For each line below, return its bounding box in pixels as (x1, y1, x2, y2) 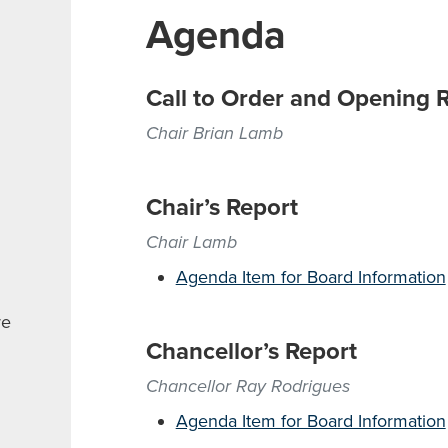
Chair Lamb (145, 231, 237, 253)
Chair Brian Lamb (145, 122, 283, 144)
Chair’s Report (145, 193, 298, 222)
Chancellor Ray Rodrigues (145, 375, 350, 397)
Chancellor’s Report (145, 337, 357, 366)
